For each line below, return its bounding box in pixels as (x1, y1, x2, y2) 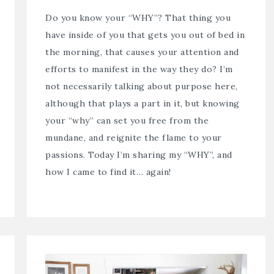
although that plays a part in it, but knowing (45, 98, 240, 109)
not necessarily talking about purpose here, (45, 81, 238, 92)
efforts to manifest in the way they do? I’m (45, 64, 233, 75)
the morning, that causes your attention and (45, 46, 239, 58)
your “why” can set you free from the (45, 115, 209, 127)
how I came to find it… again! (45, 166, 171, 178)
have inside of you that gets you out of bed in (45, 29, 245, 41)
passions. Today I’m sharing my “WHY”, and (45, 149, 232, 161)
